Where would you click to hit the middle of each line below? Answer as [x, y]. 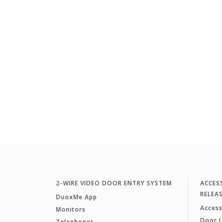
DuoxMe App [76, 197]
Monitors [71, 210]
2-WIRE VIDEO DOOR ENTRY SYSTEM [114, 183]
